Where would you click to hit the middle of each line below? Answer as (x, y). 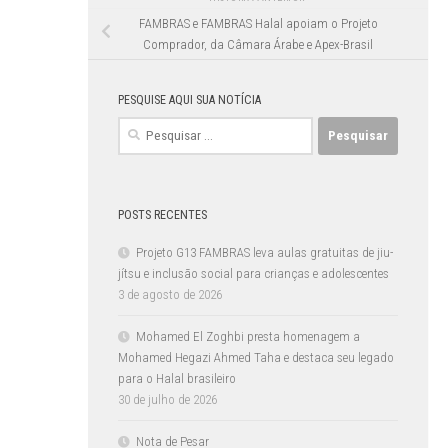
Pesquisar (143, 126)
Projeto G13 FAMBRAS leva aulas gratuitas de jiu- (264, 252)
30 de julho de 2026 (167, 399)
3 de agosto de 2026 (170, 294)
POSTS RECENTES (162, 214)
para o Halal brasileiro (177, 378)
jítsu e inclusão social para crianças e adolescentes (255, 273)
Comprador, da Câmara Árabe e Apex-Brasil (258, 44)
